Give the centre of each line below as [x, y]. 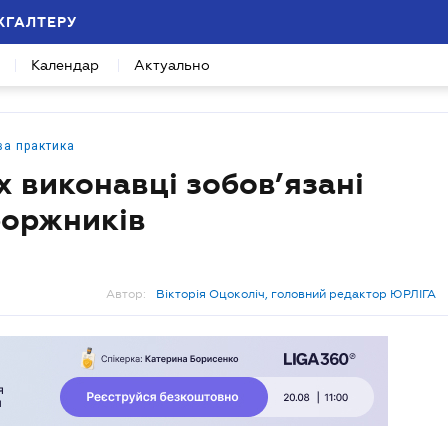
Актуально [172, 65]
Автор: [126, 294]
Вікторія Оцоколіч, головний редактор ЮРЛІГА [296, 294]
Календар [65, 65]
